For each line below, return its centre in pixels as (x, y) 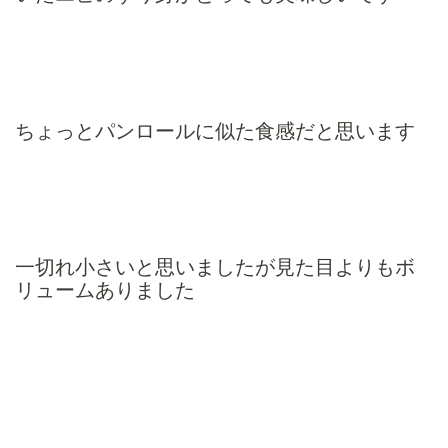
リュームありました (105, 291)
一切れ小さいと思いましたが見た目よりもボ (215, 268)
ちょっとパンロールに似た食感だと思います (215, 131)
